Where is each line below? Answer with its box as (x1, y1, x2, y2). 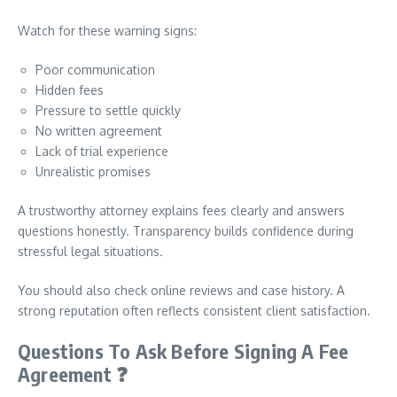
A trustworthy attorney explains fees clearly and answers (18, 203, 345, 218)
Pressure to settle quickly (35, 103, 181, 118)
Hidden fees (35, 82, 104, 97)
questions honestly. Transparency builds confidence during (18, 223, 354, 238)
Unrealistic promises (35, 164, 151, 179)
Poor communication (35, 62, 155, 77)
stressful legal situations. (18, 244, 163, 259)
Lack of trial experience (35, 144, 168, 159)
